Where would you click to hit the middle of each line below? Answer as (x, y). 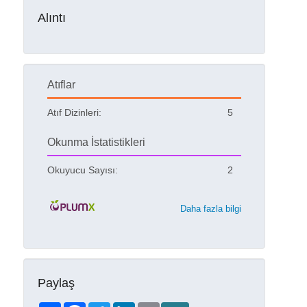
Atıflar (61, 85)
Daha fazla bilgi (210, 209)
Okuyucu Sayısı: (82, 170)
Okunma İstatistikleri (96, 143)
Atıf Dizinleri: (74, 113)
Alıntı (51, 17)
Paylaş (56, 283)
